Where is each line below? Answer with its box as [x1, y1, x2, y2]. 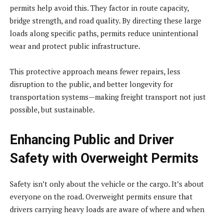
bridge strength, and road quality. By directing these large [10, 15, 201, 25]
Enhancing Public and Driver [10, 131, 174, 148]
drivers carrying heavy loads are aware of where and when [10, 204, 204, 214]
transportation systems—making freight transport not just [10, 91, 206, 102]
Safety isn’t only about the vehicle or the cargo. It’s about [10, 178, 204, 189]
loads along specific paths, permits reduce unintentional [10, 28, 198, 38]
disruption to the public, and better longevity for [10, 79, 173, 89]
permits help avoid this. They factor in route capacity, [10, 2, 189, 13]
